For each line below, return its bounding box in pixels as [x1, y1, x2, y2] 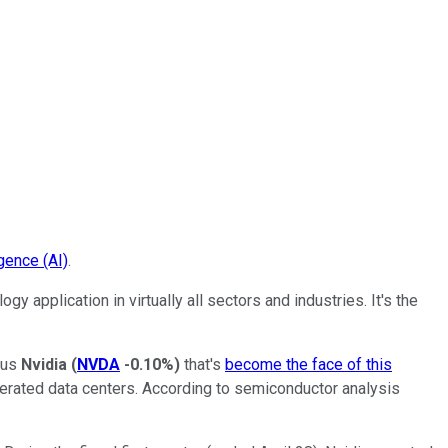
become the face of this [225, 354, 392, 374]
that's [180, 354, 225, 374]
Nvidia [21, 354, 67, 374]
